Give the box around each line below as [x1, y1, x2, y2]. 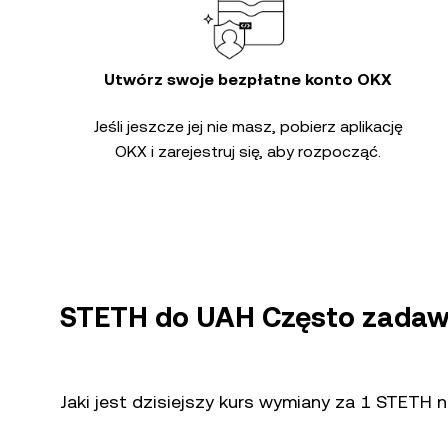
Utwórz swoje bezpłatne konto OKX [104, 70, 392, 89]
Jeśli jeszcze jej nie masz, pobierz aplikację [93, 117, 403, 136]
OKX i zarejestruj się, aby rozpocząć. [115, 142, 381, 161]
